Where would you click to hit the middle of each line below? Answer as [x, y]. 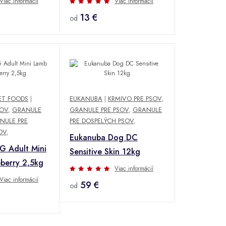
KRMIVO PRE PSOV [135, 98]
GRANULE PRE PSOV [99, 109]
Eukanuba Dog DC [104, 137]
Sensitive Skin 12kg [105, 151]
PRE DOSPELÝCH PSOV [102, 121]
